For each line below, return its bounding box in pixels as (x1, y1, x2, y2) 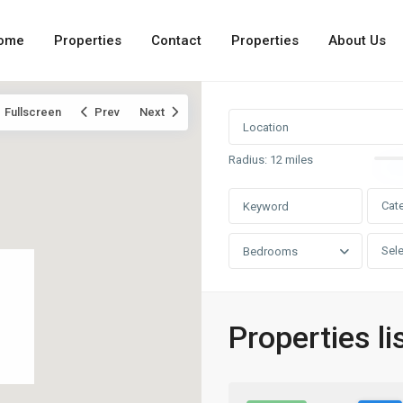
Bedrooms (243, 245, 298, 258)
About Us (328, 32, 387, 49)
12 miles (270, 153, 313, 166)
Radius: (228, 153, 270, 166)
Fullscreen (4, 105, 61, 119)
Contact (151, 32, 202, 49)
